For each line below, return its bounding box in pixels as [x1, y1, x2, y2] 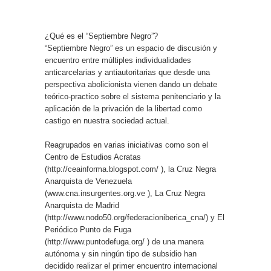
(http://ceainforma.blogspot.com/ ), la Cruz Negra [45, 165, 216, 174]
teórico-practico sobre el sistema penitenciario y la [45, 92, 221, 101]
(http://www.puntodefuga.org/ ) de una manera [45, 237, 204, 246]
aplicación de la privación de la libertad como [45, 104, 202, 113]
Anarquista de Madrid [45, 201, 119, 210]
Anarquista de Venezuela [45, 177, 132, 186]
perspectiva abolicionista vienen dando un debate [45, 80, 217, 89]
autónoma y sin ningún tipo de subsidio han [45, 249, 197, 258]
